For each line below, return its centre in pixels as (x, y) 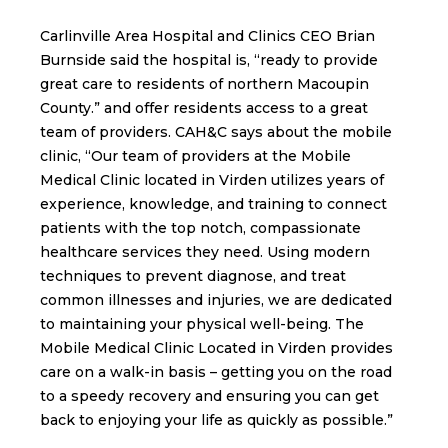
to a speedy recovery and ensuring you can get (209, 396)
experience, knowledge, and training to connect (213, 204)
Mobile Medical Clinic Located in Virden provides (216, 348)
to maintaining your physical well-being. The (202, 324)
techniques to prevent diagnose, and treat (193, 276)
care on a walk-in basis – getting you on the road (216, 372)
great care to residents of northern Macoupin (204, 84)
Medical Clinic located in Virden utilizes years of (212, 180)
